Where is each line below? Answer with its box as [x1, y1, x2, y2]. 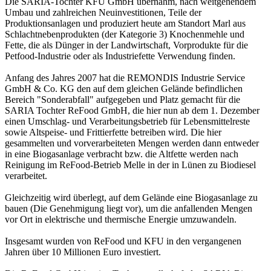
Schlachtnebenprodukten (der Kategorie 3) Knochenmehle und [5, 29, 244, 40]
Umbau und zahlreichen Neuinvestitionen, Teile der [5, 7, 201, 18]
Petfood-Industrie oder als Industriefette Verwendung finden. [5, 51, 235, 62]
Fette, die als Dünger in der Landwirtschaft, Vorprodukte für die [5, 40, 248, 51]
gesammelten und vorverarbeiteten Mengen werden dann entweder [5, 138, 259, 149]
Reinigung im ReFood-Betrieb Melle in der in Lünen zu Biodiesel [5, 160, 256, 171]
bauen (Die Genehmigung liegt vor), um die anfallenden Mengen [5, 203, 252, 214]
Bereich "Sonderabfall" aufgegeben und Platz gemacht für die [5, 94, 240, 105]
